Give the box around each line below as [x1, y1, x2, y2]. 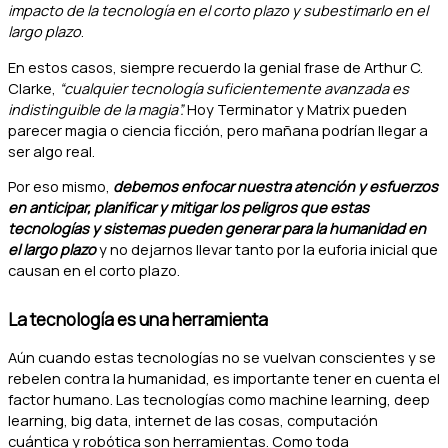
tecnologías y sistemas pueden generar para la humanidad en [8, 218, 426, 239]
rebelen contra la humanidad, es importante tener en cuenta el [8, 368, 440, 389]
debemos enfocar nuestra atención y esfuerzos [113, 176, 438, 197]
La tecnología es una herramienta [8, 308, 268, 332]
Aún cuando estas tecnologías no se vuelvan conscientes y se [8, 347, 436, 368]
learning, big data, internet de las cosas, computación [8, 410, 378, 431]
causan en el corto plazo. [8, 260, 180, 281]
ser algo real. [8, 140, 95, 161]
